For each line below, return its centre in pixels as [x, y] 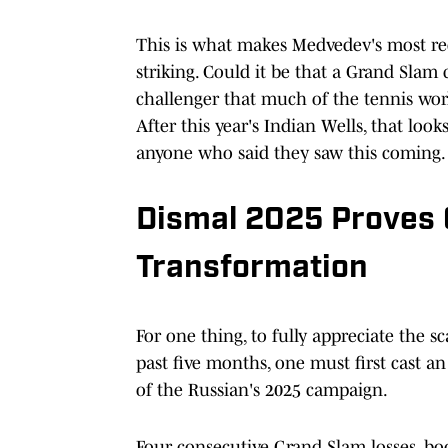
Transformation [252, 268]
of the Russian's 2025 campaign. [262, 389]
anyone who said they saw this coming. [291, 152]
